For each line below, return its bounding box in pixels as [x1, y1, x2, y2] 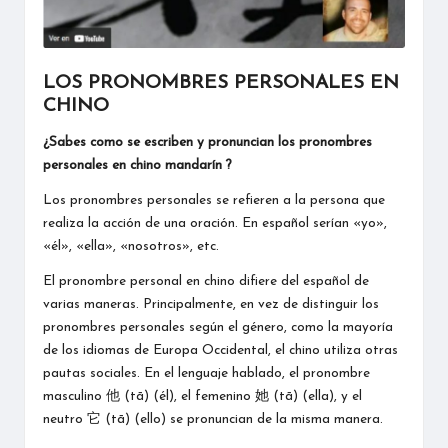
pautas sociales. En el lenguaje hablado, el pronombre [42, 366, 370, 380]
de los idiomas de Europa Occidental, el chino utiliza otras [42, 343, 398, 357]
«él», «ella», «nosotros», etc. [42, 239, 219, 253]
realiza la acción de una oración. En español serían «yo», [42, 216, 387, 230]
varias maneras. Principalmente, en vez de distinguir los [42, 297, 379, 311]
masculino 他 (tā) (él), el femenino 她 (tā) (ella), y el [42, 389, 362, 403]
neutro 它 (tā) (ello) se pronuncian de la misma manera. [42, 412, 383, 426]
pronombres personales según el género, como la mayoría [42, 320, 393, 334]
